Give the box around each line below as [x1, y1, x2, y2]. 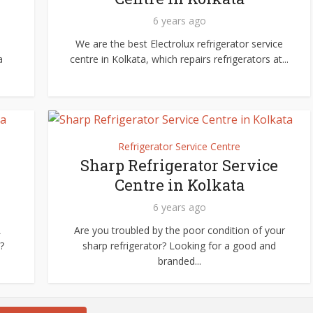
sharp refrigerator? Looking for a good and [82, 239, 276, 252]
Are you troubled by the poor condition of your [73, 224, 285, 237]
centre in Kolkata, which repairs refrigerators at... [70, 52, 289, 66]
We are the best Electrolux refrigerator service [75, 37, 283, 50]
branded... [157, 254, 201, 268]
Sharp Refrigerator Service [80, 155, 278, 175]
